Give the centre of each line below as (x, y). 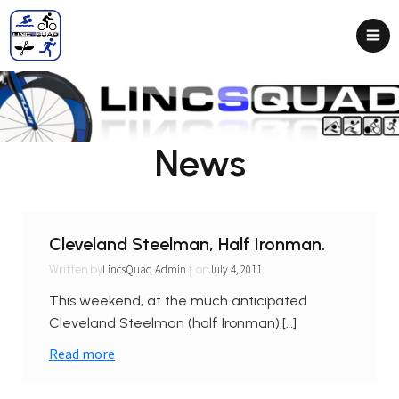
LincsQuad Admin (144, 269)
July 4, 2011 (235, 269)
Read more (82, 354)
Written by (76, 269)
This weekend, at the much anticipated (178, 301)
